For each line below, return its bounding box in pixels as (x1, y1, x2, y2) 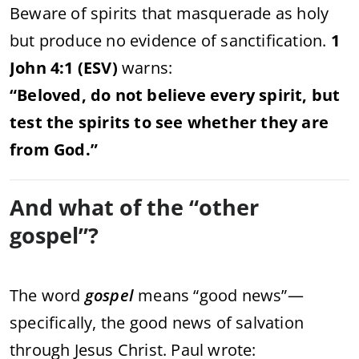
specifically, (10, 311, 101, 333)
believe (147, 83, 211, 106)
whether (187, 111, 261, 133)
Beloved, (17, 83, 91, 106)
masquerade (175, 2, 276, 24)
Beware (10, 2, 71, 24)
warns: (122, 56, 173, 79)
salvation (236, 311, 305, 333)
